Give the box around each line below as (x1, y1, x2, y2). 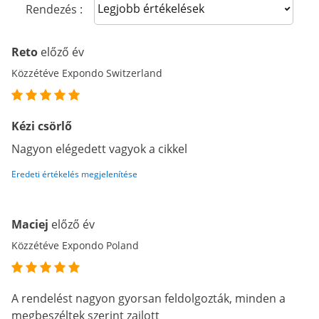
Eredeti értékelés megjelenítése (11, 168, 137, 180)
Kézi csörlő (11, 118, 72, 134)
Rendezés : (26, 1, 83, 17)
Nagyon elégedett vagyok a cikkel (11, 141, 187, 157)
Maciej (11, 216, 51, 232)
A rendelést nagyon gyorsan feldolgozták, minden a (11, 291, 286, 306)
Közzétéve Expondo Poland (11, 239, 139, 252)
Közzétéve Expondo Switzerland (11, 66, 162, 80)
